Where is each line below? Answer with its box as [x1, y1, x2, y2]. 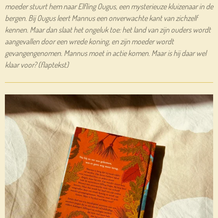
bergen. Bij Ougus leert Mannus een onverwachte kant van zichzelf [5, 13, 198, 23]
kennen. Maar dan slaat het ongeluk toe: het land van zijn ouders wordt [5, 24, 211, 35]
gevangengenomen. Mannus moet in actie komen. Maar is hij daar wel [5, 48, 206, 58]
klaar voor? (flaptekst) [5, 59, 69, 70]
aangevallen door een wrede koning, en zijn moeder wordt [5, 36, 174, 46]
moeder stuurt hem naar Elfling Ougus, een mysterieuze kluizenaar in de [5, 1, 213, 11]
